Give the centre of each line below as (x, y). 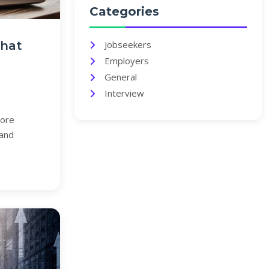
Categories (124, 11)
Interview (124, 93)
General (121, 77)
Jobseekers (128, 44)
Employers (127, 61)
